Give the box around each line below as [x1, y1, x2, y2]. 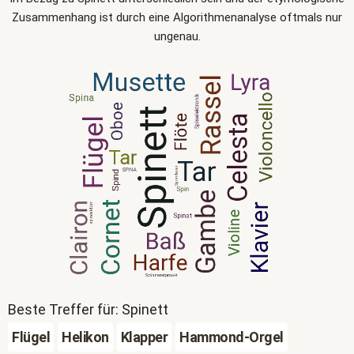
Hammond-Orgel [179, 329, 284, 345]
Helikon [62, 329, 109, 345]
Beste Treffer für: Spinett [8, 301, 168, 318]
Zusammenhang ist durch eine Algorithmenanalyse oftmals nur [12, 10, 342, 24]
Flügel [12, 329, 50, 345]
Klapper [120, 329, 168, 345]
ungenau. [153, 29, 201, 43]
